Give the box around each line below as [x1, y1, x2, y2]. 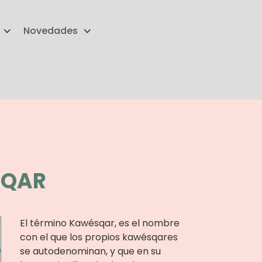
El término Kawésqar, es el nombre [19, 216, 180, 230]
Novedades [23, 24, 78, 37]
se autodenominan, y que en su [19, 244, 161, 258]
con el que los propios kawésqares [19, 230, 178, 244]
